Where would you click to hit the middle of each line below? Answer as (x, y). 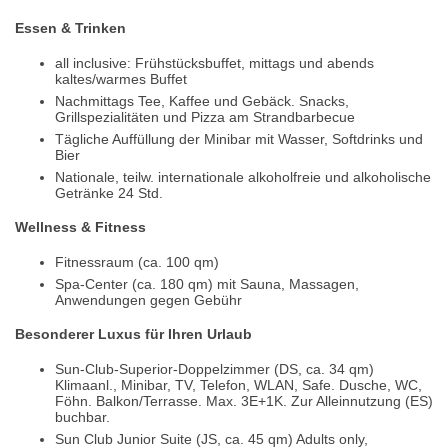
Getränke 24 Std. (109, 192)
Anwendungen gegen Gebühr (148, 299)
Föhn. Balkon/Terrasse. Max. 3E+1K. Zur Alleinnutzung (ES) (244, 401)
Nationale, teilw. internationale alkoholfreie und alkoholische (243, 176)
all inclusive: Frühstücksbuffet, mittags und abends (214, 62)
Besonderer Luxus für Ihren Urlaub (133, 334)
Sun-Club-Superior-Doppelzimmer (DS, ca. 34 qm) (214, 369)
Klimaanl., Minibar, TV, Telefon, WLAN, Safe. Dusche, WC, (238, 385)
